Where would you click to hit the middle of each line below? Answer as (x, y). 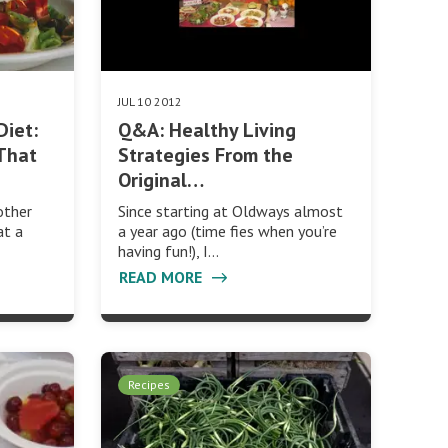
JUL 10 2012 (149, 101)
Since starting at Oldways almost (230, 210)
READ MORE (162, 276)
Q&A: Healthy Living (206, 129)
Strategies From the (205, 154)
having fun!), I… (168, 250)
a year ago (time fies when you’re (227, 230)
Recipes (148, 384)
